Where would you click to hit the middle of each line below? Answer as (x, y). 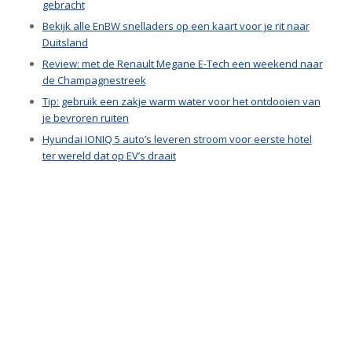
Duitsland (65, 43)
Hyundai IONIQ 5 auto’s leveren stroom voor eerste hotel (177, 139)
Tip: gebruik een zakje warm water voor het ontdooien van (181, 102)
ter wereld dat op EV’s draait (109, 156)
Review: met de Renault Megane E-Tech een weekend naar (182, 64)
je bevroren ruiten (85, 118)
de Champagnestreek (94, 81)
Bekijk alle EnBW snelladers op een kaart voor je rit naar (176, 26)
